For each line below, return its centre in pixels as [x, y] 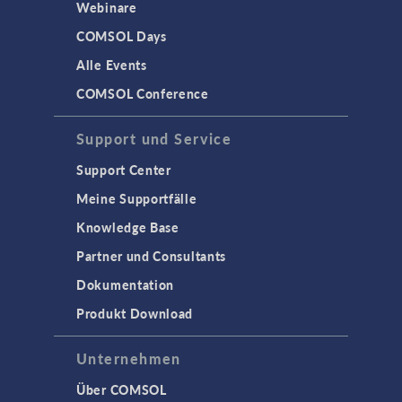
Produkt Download [135, 313]
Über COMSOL [122, 389]
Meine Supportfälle [137, 198]
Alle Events [112, 65]
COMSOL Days [122, 36]
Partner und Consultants [152, 256]
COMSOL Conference [143, 93]
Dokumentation [126, 284]
